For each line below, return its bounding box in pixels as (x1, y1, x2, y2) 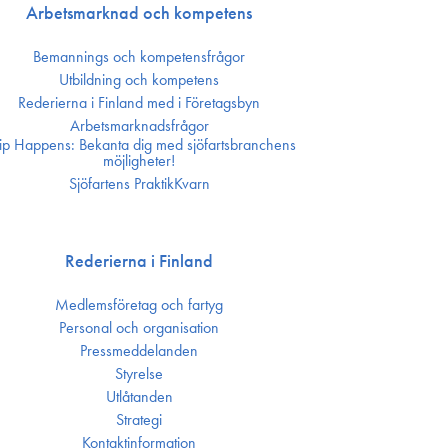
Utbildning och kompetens (59, 69, 220, 90)
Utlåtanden (105, 386, 173, 407)
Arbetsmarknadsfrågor (69, 115, 209, 136)
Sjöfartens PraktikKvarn (68, 173, 210, 194)
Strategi (116, 409, 163, 430)
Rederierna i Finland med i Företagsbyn (18, 92, 261, 113)
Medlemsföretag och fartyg (55, 294, 224, 315)
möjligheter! (103, 150, 176, 171)
